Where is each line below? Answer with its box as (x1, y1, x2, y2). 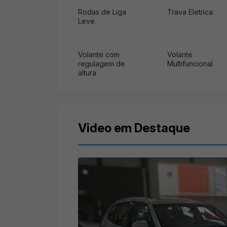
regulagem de (78, 59, 125, 68)
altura (78, 68, 96, 77)
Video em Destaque (78, 120, 190, 135)
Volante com (78, 50, 120, 59)
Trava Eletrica (167, 7, 213, 16)
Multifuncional (167, 59, 213, 68)
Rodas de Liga (78, 7, 126, 16)
